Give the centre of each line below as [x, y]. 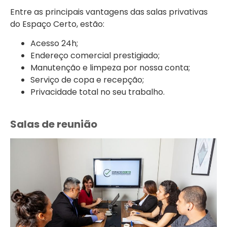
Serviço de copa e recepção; [87, 80]
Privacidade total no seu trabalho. [98, 92]
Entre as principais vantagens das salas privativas [109, 12]
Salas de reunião [54, 124]
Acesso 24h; [54, 44]
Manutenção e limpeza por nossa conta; [110, 68]
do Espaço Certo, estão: [57, 24]
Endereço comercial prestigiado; [95, 56]
